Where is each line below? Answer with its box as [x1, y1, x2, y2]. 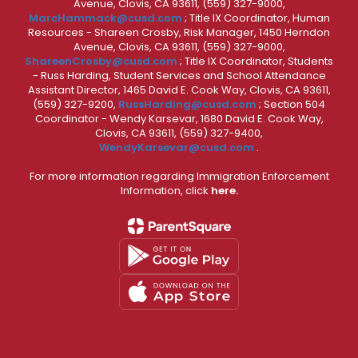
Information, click [120, 182, 211, 198]
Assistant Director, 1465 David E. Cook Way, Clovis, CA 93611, [27, 82, 331, 97]
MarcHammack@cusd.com [28, 10, 182, 26]
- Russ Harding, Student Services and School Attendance [32, 67, 326, 83]
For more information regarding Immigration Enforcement [29, 168, 329, 184]
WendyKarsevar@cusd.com [99, 139, 257, 155]
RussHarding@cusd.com [118, 96, 257, 112]
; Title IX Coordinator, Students [180, 53, 333, 69]
